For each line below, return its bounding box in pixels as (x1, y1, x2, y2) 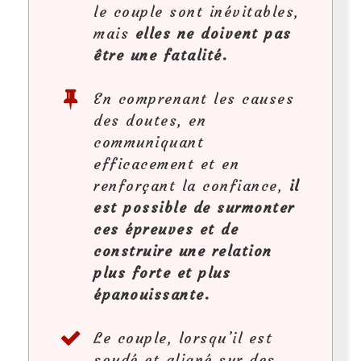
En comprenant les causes (93, 89, 294, 108)
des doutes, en (93, 110, 206, 130)
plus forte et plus (93, 263, 230, 282)
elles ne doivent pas (135, 23, 292, 43)
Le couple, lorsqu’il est (93, 328, 272, 347)
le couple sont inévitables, (93, 2, 300, 21)
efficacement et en (93, 154, 239, 173)
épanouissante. (93, 284, 210, 304)
